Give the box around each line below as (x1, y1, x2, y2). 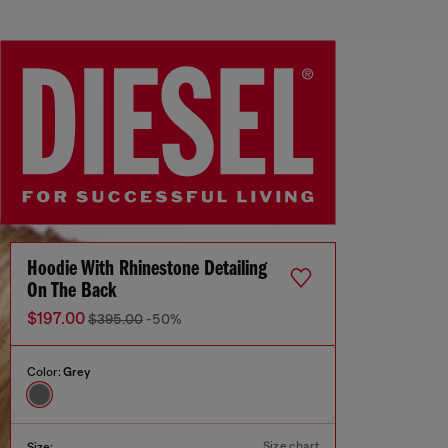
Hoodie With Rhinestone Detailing (27, 258, 267, 282)
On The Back (27, 280, 117, 304)
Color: (27, 365, 63, 380)
